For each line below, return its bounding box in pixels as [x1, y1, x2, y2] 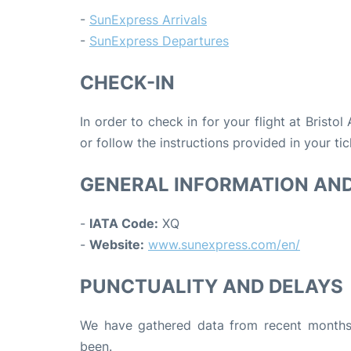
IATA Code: [89, 215, 158, 231]
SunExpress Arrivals [89, 11, 207, 27]
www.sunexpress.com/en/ [148, 236, 300, 252]
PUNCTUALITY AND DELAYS [80, 274, 343, 298]
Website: [89, 236, 144, 252]
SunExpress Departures [89, 32, 229, 49]
